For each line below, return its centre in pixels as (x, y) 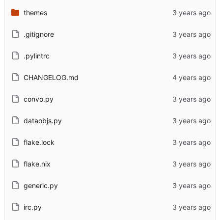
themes (35, 12)
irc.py (32, 207)
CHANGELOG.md (51, 77)
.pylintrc (36, 55)
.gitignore (39, 34)
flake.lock (39, 142)
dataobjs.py (42, 120)
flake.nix (37, 164)
